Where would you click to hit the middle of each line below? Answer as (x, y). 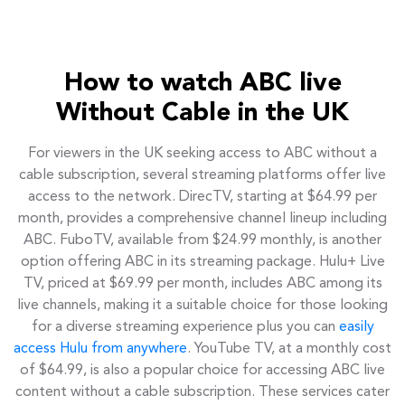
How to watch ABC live (202, 84)
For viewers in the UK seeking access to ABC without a (202, 153)
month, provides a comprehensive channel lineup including (202, 218)
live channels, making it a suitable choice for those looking (202, 305)
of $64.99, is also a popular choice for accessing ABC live (202, 370)
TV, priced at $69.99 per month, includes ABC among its (202, 283)
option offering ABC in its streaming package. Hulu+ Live (202, 262)
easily (356, 327)
